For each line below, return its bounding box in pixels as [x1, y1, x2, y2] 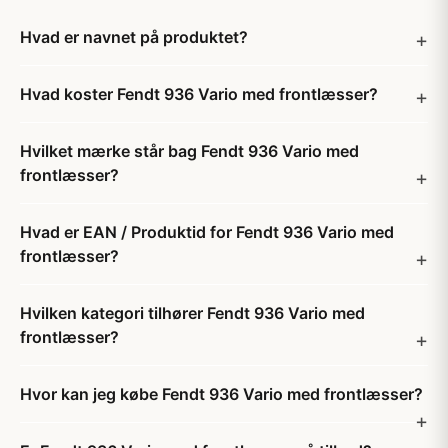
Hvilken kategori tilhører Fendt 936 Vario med [20, 303, 365, 323]
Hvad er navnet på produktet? [20, 27, 248, 47]
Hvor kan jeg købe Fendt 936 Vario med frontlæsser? [20, 384, 423, 404]
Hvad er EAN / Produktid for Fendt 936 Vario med [20, 222, 394, 242]
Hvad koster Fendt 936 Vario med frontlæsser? [20, 84, 378, 104]
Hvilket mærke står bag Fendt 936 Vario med [20, 141, 359, 161]
